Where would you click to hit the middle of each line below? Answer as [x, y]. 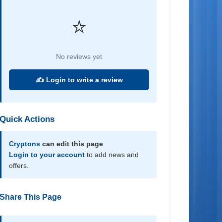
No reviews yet [79, 56]
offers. [19, 166]
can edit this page [72, 144]
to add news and [112, 155]
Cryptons [25, 144]
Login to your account [47, 155]
